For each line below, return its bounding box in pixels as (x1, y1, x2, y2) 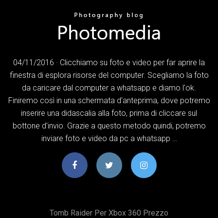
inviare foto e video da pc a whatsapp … (41, 133, 177, 143)
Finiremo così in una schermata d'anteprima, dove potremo (8, 95, 210, 105)
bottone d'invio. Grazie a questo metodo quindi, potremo (12, 121, 206, 130)
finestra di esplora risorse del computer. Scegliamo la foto (9, 70, 209, 80)
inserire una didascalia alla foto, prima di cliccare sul (21, 108, 197, 118)
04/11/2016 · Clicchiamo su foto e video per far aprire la (13, 57, 205, 67)
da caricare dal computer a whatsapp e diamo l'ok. (22, 83, 196, 92)
